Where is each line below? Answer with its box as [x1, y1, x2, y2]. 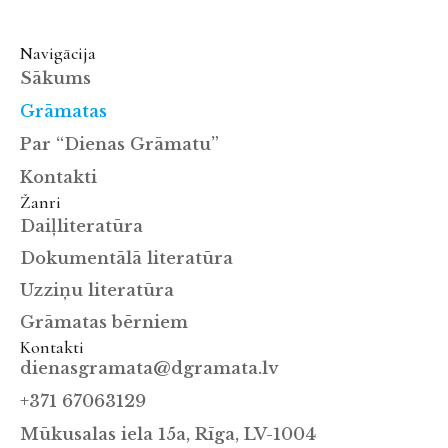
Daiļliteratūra [20, 216, 143, 237]
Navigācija [20, 43, 96, 64]
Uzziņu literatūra [20, 280, 174, 301]
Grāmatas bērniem [20, 312, 188, 333]
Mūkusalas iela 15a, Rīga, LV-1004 [20, 424, 316, 445]
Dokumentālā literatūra [20, 248, 233, 269]
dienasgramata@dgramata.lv [20, 358, 278, 379]
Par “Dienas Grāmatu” [20, 134, 219, 155]
